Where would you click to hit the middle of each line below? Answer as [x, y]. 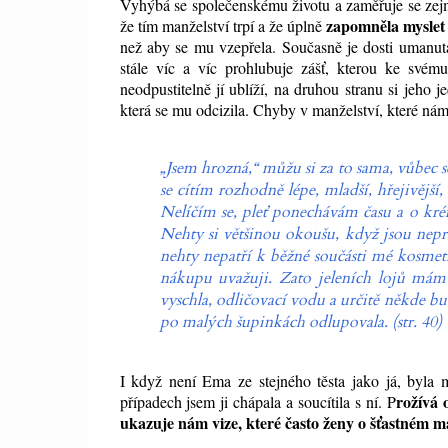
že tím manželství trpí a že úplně [221, 26]
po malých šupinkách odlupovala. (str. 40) [302, 322]
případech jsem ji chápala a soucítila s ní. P [258, 402]
